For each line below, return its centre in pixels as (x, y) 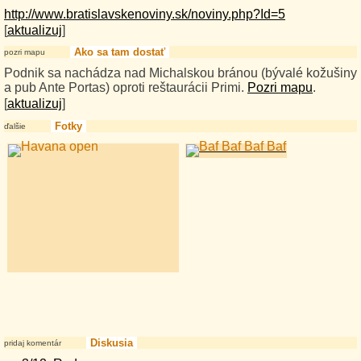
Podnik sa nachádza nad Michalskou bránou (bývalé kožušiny (180, 73)
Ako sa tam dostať (120, 52)
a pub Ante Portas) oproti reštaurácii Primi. (126, 87)
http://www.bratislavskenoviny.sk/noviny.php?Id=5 (145, 14)
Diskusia (112, 343)
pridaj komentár (33, 343)
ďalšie (15, 126)
